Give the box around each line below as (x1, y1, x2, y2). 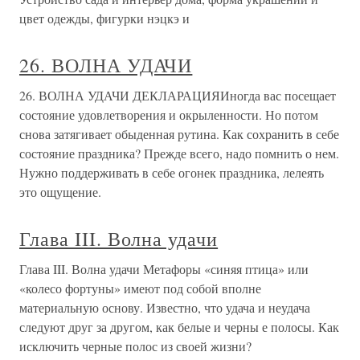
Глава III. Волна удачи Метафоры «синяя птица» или (19, 260, 309, 278)
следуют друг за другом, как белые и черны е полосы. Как (19, 318, 339, 336)
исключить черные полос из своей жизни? (19, 337, 252, 355)
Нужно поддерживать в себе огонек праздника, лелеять (19, 164, 324, 182)
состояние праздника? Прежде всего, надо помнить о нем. (19, 145, 339, 162)
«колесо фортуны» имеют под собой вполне (19, 280, 261, 297)
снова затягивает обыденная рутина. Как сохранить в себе (19, 125, 339, 143)
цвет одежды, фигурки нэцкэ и (19, 10, 190, 27)
